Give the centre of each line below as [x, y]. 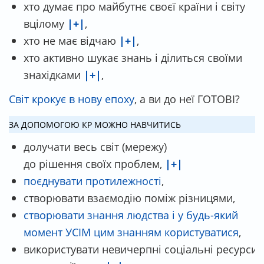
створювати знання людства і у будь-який [131, 214]
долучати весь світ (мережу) [95, 146]
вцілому [45, 23]
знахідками [52, 74]
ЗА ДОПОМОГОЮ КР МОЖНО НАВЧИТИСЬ [95, 124]
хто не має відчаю [71, 40]
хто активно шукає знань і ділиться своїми [133, 57]
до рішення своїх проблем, [94, 163]
